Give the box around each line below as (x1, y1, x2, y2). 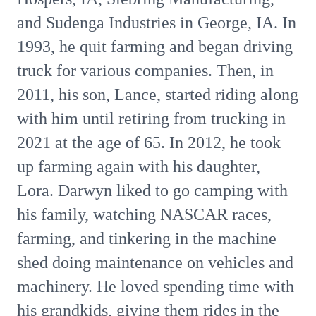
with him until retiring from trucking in (17, 109, 286, 128)
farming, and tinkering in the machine (17, 229, 276, 248)
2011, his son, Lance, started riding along (17, 85, 298, 104)
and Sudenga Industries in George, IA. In (17, 13, 296, 32)
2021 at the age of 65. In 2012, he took (17, 133, 281, 152)
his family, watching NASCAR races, (17, 205, 272, 224)
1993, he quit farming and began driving (17, 37, 293, 56)
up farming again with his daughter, (17, 157, 260, 176)
